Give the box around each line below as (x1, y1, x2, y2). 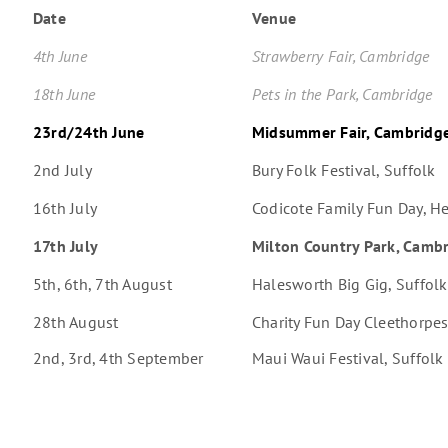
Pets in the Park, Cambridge (251, 84, 433, 105)
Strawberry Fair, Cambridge (251, 46, 430, 67)
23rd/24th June (32, 122, 145, 143)
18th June (32, 84, 96, 105)
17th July (32, 236, 99, 257)
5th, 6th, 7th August (32, 274, 172, 295)
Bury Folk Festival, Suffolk (251, 160, 436, 181)
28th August (32, 312, 119, 333)
